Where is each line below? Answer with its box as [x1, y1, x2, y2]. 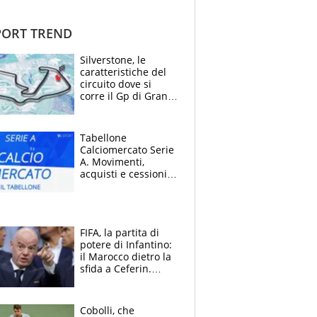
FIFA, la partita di [80, 225, 159, 239]
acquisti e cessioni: [80, 166, 170, 180]
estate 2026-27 [80, 178, 149, 192]
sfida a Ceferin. [80, 261, 151, 275]
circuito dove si [80, 76, 151, 91]
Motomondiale [80, 113, 149, 127]
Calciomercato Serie [80, 142, 174, 156]
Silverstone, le [80, 52, 146, 67]
